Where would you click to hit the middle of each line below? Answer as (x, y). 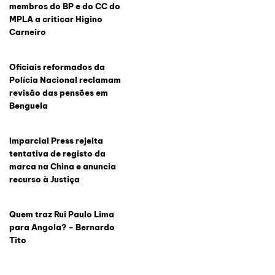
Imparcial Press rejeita (56, 141)
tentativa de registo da (57, 154)
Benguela (28, 106)
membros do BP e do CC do (64, 6)
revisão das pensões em (58, 93)
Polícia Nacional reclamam (65, 80)
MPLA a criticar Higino (56, 19)
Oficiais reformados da (57, 67)
